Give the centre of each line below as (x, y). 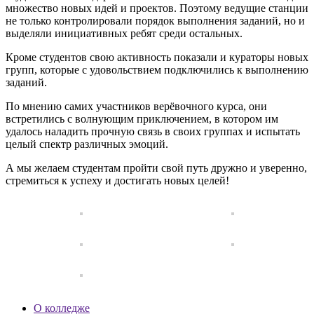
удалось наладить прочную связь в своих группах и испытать (153, 131)
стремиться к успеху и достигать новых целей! (117, 180)
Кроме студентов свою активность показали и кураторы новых (157, 57)
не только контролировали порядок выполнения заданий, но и (155, 20)
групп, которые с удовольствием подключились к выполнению (157, 69)
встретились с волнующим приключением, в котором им (142, 118)
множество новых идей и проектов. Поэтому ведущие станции (157, 8)
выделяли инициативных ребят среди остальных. (124, 33)
